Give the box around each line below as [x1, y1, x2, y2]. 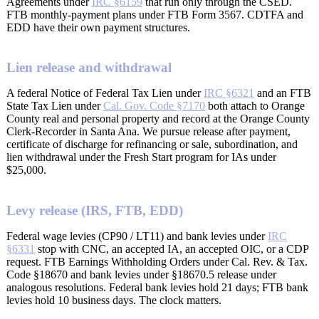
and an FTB [254, 87, 311, 100]
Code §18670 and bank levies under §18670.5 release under [6, 268, 276, 281]
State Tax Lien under [6, 100, 103, 113]
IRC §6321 [204, 87, 254, 100]
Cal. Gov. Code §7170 [103, 100, 205, 113]
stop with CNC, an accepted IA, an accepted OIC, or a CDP [35, 243, 308, 256]
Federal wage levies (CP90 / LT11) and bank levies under [6, 230, 268, 243]
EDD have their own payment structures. [6, 21, 190, 33]
